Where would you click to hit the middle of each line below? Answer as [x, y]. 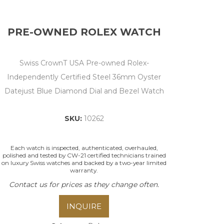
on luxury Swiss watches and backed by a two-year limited [84, 163]
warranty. [84, 170]
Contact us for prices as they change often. [84, 185]
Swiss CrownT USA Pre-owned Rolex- [84, 63]
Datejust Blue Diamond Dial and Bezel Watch [84, 91]
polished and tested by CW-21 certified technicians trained [84, 155]
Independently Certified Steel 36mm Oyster [84, 77]
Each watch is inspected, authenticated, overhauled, [84, 148]
